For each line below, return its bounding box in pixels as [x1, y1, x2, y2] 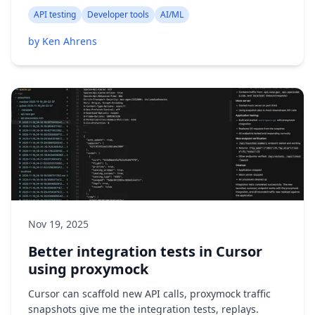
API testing [34, 8, 76, 20]
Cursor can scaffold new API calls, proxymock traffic [28, 287, 271, 300]
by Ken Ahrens [28, 34, 97, 48]
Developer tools [87, 8, 149, 20]
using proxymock [28, 259, 148, 278]
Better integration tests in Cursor [28, 242, 262, 261]
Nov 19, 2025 [28, 217, 89, 231]
